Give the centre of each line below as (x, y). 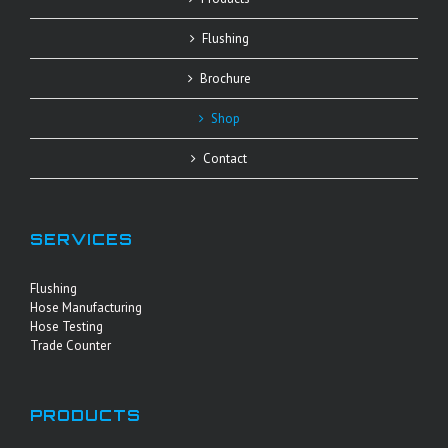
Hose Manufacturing (86, 308)
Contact (225, 159)
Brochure (225, 79)
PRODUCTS (85, 416)
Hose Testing (66, 327)
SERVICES (81, 240)
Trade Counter (70, 346)
